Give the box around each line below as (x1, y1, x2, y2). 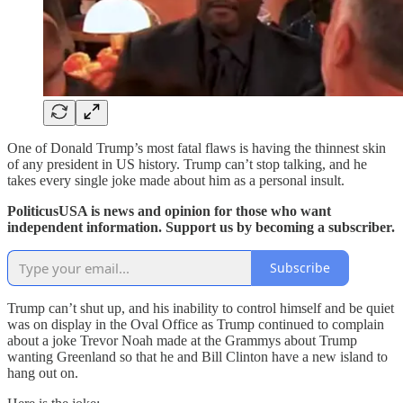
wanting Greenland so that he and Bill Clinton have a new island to (7, 348, 388, 364)
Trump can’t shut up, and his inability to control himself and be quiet (7, 300, 394, 316)
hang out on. (7, 364, 78, 381)
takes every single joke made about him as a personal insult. (7, 172, 345, 188)
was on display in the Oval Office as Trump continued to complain (7, 316, 384, 332)
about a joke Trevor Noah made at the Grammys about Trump (7, 332, 357, 348)
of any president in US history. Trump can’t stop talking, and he (7, 156, 367, 172)
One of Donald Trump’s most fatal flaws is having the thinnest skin (7, 139, 386, 156)
